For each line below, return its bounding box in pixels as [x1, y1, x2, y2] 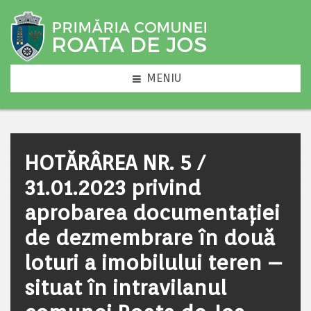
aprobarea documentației [24, 200, 280, 225]
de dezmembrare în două [24, 225, 275, 250]
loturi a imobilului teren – [24, 250, 283, 275]
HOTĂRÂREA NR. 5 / [24, 150, 205, 175]
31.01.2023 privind [24, 175, 201, 200]
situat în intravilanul [24, 275, 226, 300]
